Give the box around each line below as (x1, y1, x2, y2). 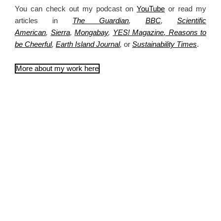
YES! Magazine (112, 28, 164, 37)
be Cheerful (15, 40, 52, 48)
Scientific (177, 16, 207, 25)
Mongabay (74, 28, 108, 37)
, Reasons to (164, 28, 206, 37)
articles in (15, 16, 73, 25)
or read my (165, 4, 206, 13)
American (15, 28, 46, 37)
